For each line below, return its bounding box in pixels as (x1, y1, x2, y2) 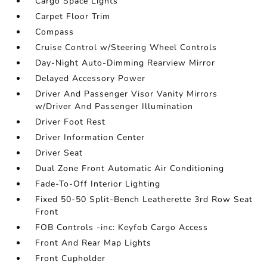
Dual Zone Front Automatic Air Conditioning (35, 163, 225, 175)
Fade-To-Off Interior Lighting (35, 178, 161, 190)
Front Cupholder (35, 253, 106, 265)
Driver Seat (35, 147, 83, 159)
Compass (35, 26, 74, 38)
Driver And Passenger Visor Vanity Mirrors (35, 88, 218, 100)
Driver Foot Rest (35, 116, 106, 128)
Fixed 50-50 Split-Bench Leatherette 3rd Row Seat (35, 194, 253, 206)
